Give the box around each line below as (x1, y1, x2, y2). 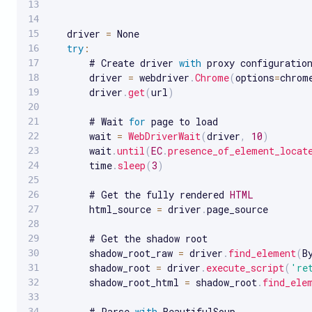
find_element (228, 246, 296, 260)
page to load (146, 114, 218, 128)
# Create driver (50, 56, 179, 70)
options (235, 70, 274, 84)
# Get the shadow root (50, 231, 208, 245)
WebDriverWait (128, 129, 201, 143)
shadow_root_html (50, 275, 185, 289)
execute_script (206, 260, 284, 274)
